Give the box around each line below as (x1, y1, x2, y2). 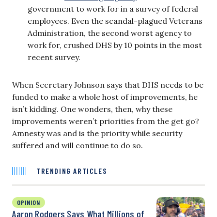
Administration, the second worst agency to (28, 28, 192, 38)
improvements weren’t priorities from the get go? (12, 116, 199, 126)
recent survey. (28, 52, 80, 62)
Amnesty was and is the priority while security (12, 128, 182, 138)
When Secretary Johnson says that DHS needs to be (12, 80, 203, 90)
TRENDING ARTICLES (36, 166, 107, 175)
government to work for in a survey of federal (28, 4, 198, 14)
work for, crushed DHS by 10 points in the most (28, 40, 202, 50)
